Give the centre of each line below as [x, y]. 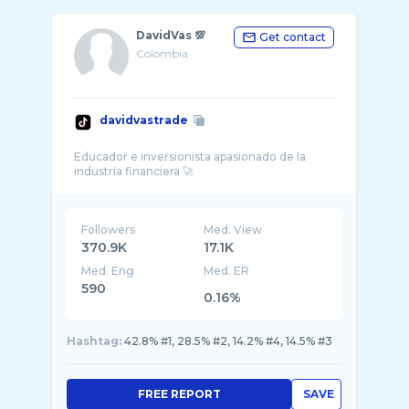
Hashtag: [94, 341]
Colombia [162, 53]
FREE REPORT [179, 394]
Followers [108, 230]
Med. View [233, 230]
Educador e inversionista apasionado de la [190, 157]
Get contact [293, 37]
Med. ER [227, 271]
